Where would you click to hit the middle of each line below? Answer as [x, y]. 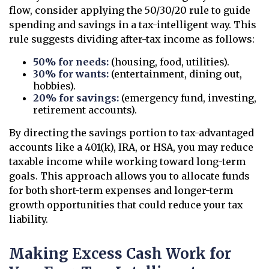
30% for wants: [71, 74]
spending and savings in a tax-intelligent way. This [133, 25]
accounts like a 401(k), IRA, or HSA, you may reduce [131, 147]
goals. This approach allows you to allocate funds [129, 176]
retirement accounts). [85, 110]
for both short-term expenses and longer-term [121, 190]
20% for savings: [76, 98]
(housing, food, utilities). [169, 62]
